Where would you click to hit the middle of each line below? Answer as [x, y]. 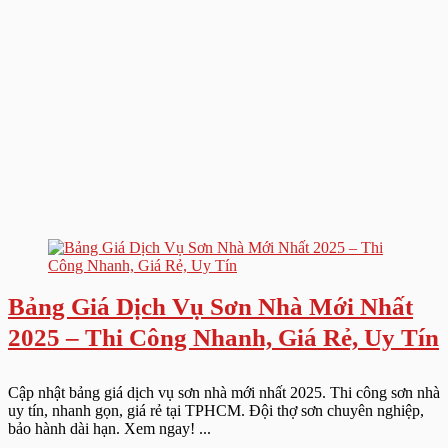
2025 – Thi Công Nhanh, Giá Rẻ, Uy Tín [223, 337]
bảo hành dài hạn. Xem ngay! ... [109, 428]
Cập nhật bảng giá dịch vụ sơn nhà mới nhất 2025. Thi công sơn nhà [224, 392]
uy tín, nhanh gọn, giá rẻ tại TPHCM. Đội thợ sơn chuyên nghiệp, [216, 410]
